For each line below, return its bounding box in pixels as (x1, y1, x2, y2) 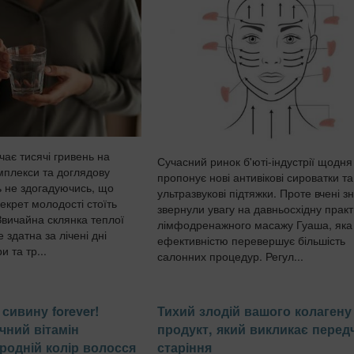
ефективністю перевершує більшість (157, 232, 345, 249)
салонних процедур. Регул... (157, 248, 303, 265)
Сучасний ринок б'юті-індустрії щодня (157, 153, 352, 170)
